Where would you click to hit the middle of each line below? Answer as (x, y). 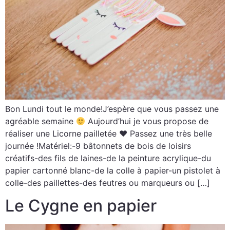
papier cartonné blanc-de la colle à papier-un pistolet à (113, 170)
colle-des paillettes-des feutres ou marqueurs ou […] (108, 183)
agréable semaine (41, 121)
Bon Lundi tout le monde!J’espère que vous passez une (112, 109)
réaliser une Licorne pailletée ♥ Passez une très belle (109, 133)
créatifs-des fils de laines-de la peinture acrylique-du (108, 158)
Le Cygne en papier (81, 206)
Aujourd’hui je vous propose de (147, 121)
